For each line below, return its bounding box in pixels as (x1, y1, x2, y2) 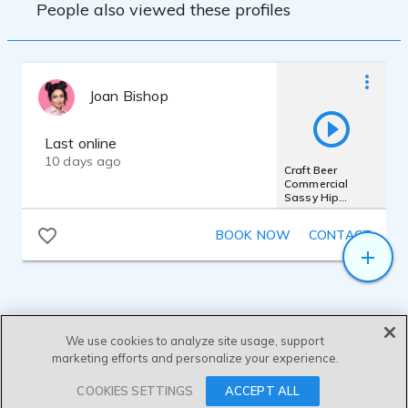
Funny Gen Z (284, 217, 351, 231)
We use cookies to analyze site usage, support (66, 333, 325, 348)
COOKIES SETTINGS (76, 383, 194, 398)
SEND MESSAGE (157, 382, 255, 398)
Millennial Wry (284, 203, 358, 218)
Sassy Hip (284, 189, 340, 204)
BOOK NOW (215, 227, 291, 243)
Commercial (284, 176, 349, 190)
